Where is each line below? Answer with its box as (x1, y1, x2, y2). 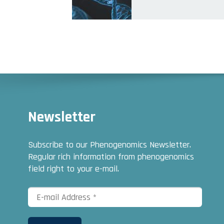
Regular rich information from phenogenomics (28, 150, 194, 162)
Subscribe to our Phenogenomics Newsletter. (28, 138, 191, 150)
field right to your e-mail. (28, 162, 119, 174)
